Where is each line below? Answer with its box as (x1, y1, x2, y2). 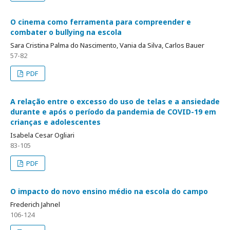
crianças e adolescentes (10, 117, 101, 127)
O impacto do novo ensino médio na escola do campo (10, 186, 208, 197)
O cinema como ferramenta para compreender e (10, 17, 191, 27)
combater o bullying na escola (10, 27, 122, 37)
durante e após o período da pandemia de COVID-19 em (10, 107, 216, 117)
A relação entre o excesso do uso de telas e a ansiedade (10, 97, 220, 107)
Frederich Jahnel (10, 200, 60, 209)
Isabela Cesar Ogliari (10, 130, 74, 140)
